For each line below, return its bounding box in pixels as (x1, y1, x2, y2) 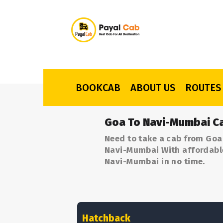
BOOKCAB (76, 82, 120, 94)
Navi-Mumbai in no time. (105, 156, 205, 167)
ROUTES (185, 82, 221, 94)
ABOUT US (130, 82, 175, 94)
